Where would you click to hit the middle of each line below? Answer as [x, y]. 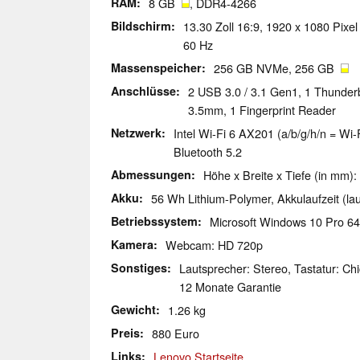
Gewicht [133, 310]
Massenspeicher [156, 68]
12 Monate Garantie [230, 287]
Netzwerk [136, 133]
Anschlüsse [143, 91]
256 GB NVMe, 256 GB [277, 68]
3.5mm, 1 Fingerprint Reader [262, 110]
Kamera [132, 245]
